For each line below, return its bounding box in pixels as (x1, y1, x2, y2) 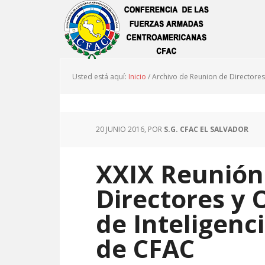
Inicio (128, 72, 146, 82)
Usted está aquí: (72, 72, 128, 82)
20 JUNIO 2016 (96, 124, 144, 134)
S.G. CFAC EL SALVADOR (164, 124, 248, 134)
